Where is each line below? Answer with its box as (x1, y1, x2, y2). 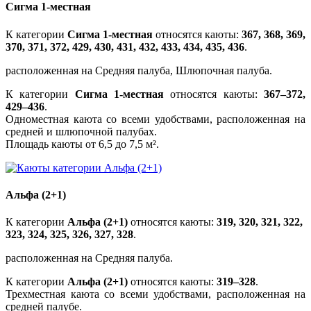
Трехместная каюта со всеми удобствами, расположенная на (6, 288, 305, 301)
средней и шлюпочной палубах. (6, 125, 157, 137)
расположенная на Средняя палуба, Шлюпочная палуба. (6, 64, 272, 76)
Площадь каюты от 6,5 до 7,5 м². (6, 137, 159, 150)
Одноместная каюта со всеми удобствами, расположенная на (6, 112, 305, 125)
